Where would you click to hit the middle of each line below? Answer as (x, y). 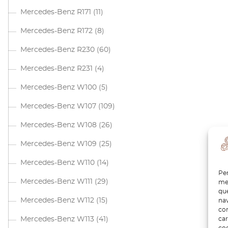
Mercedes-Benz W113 (57, 219)
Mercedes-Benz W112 (57, 201)
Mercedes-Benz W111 (56, 182)
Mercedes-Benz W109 (59, 144)
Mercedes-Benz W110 (58, 163)
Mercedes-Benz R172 (56, 31)
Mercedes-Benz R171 (56, 12)
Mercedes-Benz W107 (58, 106)
